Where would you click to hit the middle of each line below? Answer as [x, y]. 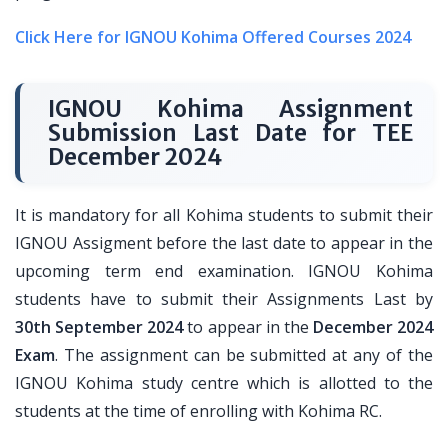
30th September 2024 [99, 327]
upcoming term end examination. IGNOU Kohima [224, 271]
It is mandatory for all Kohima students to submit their [224, 215]
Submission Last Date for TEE [230, 133]
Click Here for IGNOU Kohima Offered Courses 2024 [213, 37]
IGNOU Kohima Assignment [230, 109]
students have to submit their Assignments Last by [224, 299]
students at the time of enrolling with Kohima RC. [198, 411]
